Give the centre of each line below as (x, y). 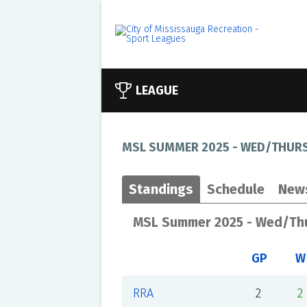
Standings (161, 189)
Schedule (235, 189)
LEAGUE (157, 90)
